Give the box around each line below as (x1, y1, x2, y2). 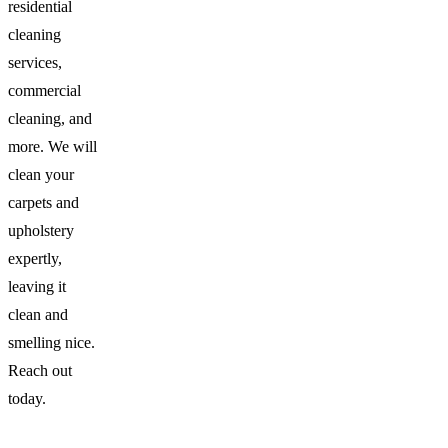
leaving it (8, 278, 66, 295)
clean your (8, 166, 74, 183)
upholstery (8, 222, 74, 239)
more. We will (8, 138, 97, 155)
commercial (8, 82, 81, 99)
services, (8, 54, 62, 71)
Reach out (8, 362, 72, 379)
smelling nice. (8, 334, 95, 351)
